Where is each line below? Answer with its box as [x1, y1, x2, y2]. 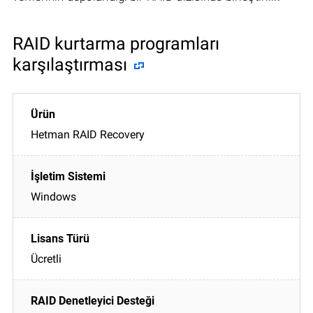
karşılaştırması [13, 54, 127, 75]
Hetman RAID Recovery [31, 127, 145, 141]
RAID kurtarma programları [13, 33, 219, 54]
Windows [31, 189, 76, 203]
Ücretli [31, 252, 61, 265]
